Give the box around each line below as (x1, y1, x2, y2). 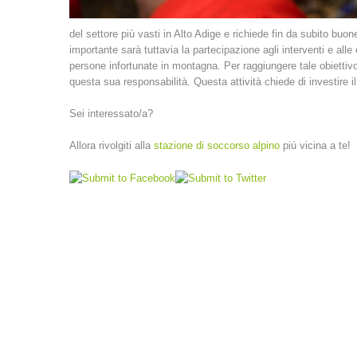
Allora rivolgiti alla (69, 139, 154, 151)
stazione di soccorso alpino (154, 139, 283, 151)
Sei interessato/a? (69, 108, 153, 120)
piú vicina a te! (283, 139, 351, 151)
